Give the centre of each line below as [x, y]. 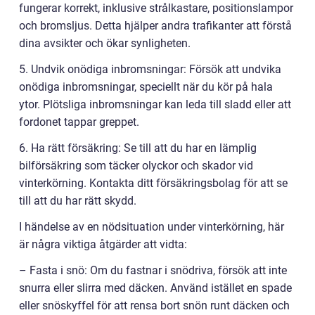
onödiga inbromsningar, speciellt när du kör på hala [146, 86]
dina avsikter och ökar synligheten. [105, 43]
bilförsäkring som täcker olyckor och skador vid [136, 165]
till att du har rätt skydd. [78, 200]
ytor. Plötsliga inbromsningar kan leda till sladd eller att [155, 104]
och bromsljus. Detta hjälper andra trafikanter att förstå [155, 25]
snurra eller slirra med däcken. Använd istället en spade [155, 288]
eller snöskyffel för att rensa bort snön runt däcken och [154, 305]
